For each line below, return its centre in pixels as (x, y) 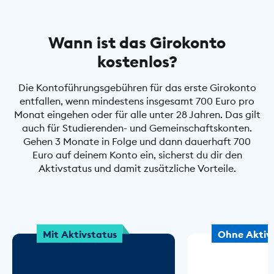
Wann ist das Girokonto (137, 42)
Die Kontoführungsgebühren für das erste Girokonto (137, 87)
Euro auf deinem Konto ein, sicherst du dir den (137, 154)
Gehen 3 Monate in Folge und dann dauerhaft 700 (137, 141)
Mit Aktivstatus (80, 233)
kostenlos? (137, 61)
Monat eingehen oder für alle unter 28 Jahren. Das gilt (137, 114)
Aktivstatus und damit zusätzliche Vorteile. (137, 168)
